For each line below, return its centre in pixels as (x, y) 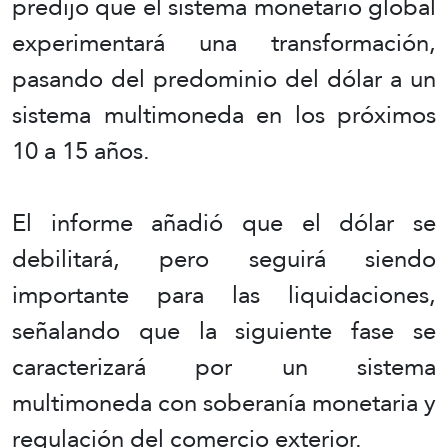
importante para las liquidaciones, (224, 295)
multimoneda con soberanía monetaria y (224, 403)
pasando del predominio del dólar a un (224, 79)
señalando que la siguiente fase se (224, 331)
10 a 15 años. (81, 151)
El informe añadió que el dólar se (224, 223)
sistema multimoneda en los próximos (224, 115)
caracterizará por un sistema (224, 367)
